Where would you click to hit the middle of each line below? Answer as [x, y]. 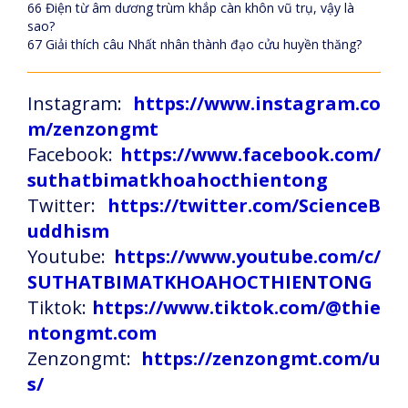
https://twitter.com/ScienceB [244, 205]
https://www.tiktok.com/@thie [236, 307]
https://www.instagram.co [257, 103]
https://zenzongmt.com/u [261, 358]
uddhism [68, 231]
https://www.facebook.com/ [250, 154]
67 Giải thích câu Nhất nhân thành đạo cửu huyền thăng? [194, 44]
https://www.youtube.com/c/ [247, 256]
